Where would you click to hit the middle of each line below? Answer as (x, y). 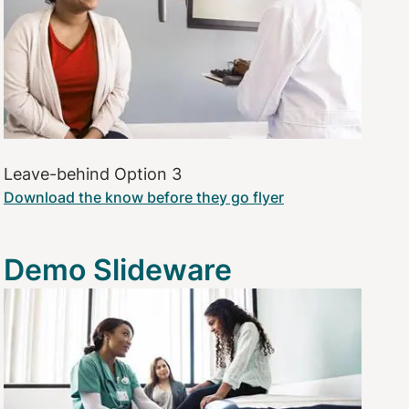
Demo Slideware (118, 269)
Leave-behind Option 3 (93, 173)
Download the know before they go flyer (144, 197)
